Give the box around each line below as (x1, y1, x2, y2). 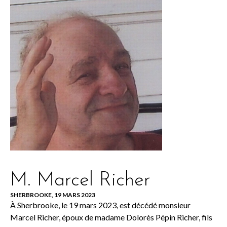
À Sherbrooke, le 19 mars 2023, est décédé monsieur (10, 200, 191, 210)
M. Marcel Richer (10, 171, 150, 191)
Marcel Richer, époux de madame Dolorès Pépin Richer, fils (10, 212, 212, 222)
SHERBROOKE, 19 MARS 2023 (10, 191, 95, 199)
